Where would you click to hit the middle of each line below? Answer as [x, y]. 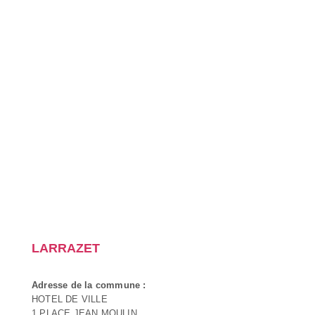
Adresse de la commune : [89, 285]
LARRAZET [66, 248]
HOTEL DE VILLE [70, 299]
